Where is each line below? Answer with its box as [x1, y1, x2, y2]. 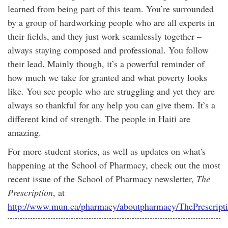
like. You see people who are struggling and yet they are [8, 85, 215, 97]
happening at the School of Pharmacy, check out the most [8, 159, 220, 171]
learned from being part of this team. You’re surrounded [8, 3, 214, 15]
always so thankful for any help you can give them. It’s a [8, 99, 215, 111]
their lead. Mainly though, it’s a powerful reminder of [8, 58, 205, 70]
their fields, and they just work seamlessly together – [8, 30, 202, 42]
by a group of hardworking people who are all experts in [8, 16, 215, 28]
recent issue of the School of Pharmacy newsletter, [8, 173, 196, 185]
